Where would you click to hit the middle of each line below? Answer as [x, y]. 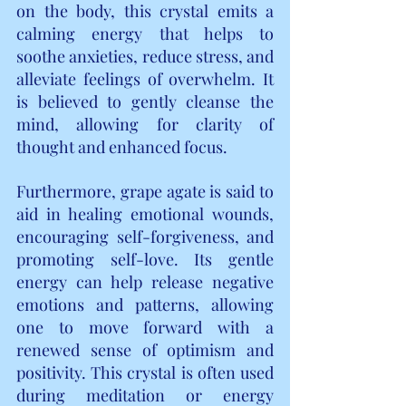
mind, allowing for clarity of [145, 124]
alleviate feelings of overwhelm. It [145, 78]
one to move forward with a [145, 327]
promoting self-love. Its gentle [145, 259]
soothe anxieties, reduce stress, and [145, 56]
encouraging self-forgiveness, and [145, 236]
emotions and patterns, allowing [145, 304]
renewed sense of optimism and [145, 349]
